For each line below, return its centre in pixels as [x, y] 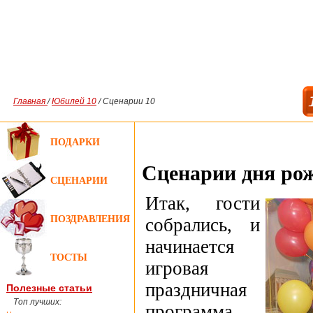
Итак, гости [203, 204]
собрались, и [203, 225]
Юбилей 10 [74, 101]
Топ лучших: [37, 302]
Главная [30, 101]
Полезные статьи [49, 288]
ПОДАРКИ [73, 141]
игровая [177, 269]
